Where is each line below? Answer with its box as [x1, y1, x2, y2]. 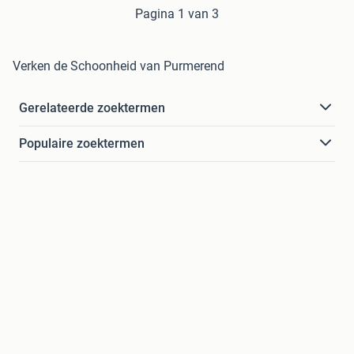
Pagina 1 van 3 [135, 6, 219, 21]
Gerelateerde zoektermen [19, 100, 165, 115]
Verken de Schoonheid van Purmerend [13, 58, 224, 73]
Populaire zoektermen [19, 135, 145, 151]
